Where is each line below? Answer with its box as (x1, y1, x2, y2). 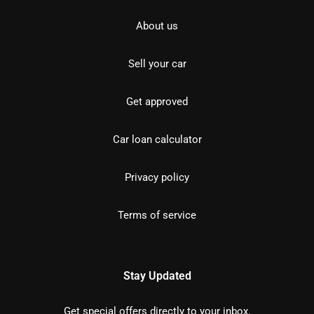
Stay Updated (123, 269, 191, 283)
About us (136, 20, 178, 33)
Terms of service (118, 209, 196, 222)
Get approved (126, 95, 188, 109)
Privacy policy (125, 171, 189, 184)
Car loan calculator (112, 133, 202, 146)
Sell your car (128, 57, 186, 71)
